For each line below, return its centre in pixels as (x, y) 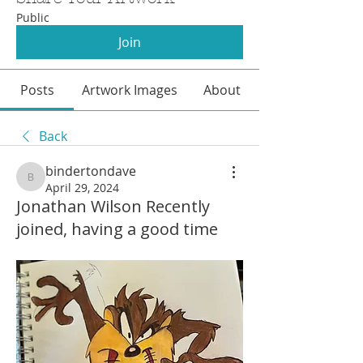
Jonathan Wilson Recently (113, 206)
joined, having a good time (117, 228)
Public (33, 17)
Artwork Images (130, 90)
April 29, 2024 (82, 187)
